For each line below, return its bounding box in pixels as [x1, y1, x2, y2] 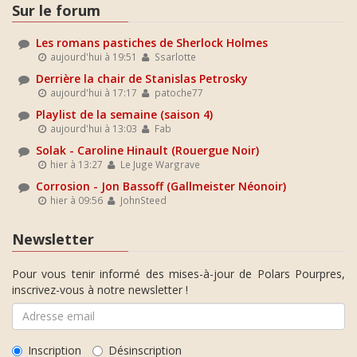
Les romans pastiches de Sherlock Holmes [36, 35, 268, 50]
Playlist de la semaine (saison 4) [36, 107, 213, 122]
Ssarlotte [151, 50, 196, 63]
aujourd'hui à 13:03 [48, 122, 138, 135]
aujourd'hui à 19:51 [48, 50, 138, 63]
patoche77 [151, 86, 203, 99]
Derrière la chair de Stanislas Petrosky [36, 71, 248, 86]
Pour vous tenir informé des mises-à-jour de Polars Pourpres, [12, 265, 345, 281]
